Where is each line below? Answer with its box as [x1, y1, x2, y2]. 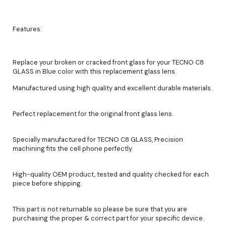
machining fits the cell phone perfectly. [13, 144, 133, 153]
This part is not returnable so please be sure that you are [13, 204, 187, 213]
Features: [13, 24, 42, 33]
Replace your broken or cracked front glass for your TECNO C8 [13, 58, 204, 67]
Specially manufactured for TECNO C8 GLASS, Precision [13, 135, 183, 144]
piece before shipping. [13, 179, 82, 188]
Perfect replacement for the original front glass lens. [13, 109, 174, 118]
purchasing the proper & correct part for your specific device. [13, 213, 204, 222]
